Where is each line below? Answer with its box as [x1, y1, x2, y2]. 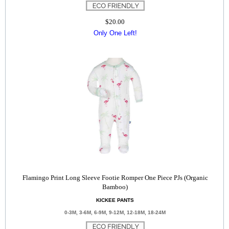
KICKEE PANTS [96, 197, 134, 203]
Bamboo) [102, 183, 128, 191]
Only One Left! [93, 29, 137, 37]
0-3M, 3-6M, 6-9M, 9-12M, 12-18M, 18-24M [64, 210, 166, 215]
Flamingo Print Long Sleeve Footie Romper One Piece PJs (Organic [22, 174, 208, 181]
